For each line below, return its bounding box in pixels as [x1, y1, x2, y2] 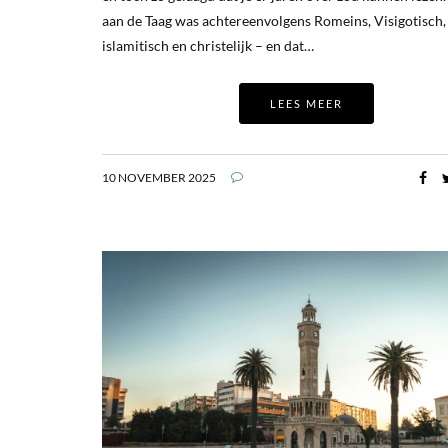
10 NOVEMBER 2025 [102, 170, 216, 186]
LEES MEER [269, 97, 343, 111]
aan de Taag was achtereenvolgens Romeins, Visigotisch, [102, 12, 446, 30]
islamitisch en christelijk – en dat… [102, 37, 314, 55]
